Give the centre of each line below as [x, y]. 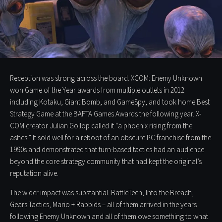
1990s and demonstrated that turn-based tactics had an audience [107, 150]
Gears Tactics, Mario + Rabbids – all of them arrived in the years [103, 205]
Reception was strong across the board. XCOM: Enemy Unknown [106, 78]
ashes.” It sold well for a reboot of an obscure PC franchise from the [111, 138]
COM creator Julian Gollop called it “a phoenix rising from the [101, 126]
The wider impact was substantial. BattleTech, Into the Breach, [102, 193]
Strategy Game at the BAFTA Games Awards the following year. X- [106, 114]
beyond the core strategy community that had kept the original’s [106, 162]
